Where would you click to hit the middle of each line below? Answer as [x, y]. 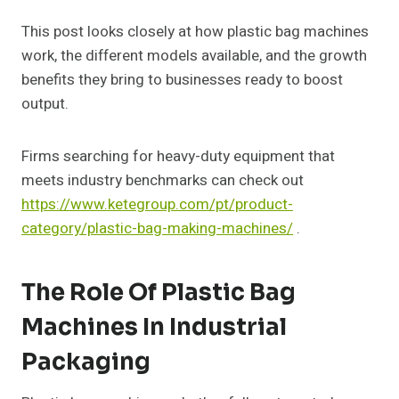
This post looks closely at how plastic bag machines [195, 32]
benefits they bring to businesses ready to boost [182, 80]
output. [45, 104]
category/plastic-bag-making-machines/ [157, 229]
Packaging [86, 362]
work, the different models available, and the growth [194, 56]
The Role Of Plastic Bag [159, 293]
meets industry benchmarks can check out [163, 181]
